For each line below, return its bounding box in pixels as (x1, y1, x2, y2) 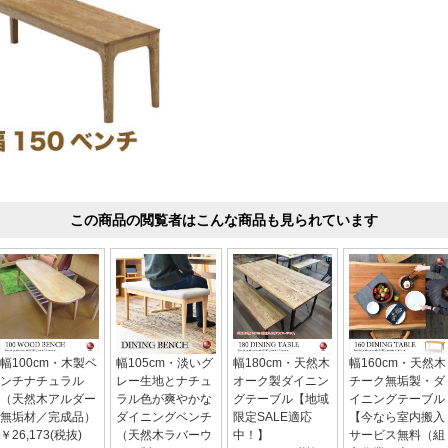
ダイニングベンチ (116, 409, 212, 424)
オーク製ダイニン (232, 373, 329, 388)
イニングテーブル (349, 391, 445, 406)
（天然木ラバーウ (116, 427, 212, 442)
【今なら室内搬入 (349, 409, 445, 424)
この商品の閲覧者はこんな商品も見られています (70, 212, 378, 229)
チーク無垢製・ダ (349, 373, 445, 388)
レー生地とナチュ (116, 373, 212, 388)
